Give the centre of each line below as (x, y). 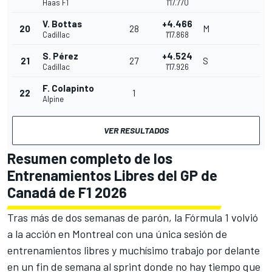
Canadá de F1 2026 (67, 192)
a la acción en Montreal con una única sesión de (117, 234)
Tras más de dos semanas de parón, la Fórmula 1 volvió (133, 218)
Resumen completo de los (90, 158)
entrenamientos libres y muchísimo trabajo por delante (134, 250)
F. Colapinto (68, 88)
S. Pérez (60, 56)
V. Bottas (62, 24)
